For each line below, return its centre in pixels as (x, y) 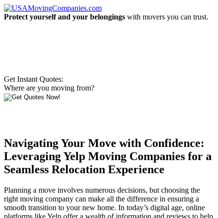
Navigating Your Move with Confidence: (104, 143)
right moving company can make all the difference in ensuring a (101, 199)
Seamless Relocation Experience (84, 169)
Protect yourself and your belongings (64, 17)
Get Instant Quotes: (34, 79)
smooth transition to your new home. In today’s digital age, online (104, 207)
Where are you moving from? (49, 88)
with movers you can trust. (167, 17)
